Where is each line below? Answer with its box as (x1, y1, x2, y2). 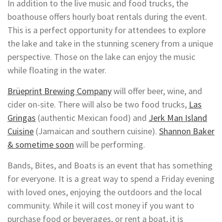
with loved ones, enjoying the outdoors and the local (7, 186, 202, 198)
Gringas (7, 111, 36, 123)
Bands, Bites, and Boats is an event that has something (7, 159, 213, 171)
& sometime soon (7, 138, 74, 150)
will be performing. (74, 138, 145, 150)
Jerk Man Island (149, 111, 207, 123)
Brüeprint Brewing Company (7, 85, 111, 97)
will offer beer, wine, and (111, 85, 202, 97)
